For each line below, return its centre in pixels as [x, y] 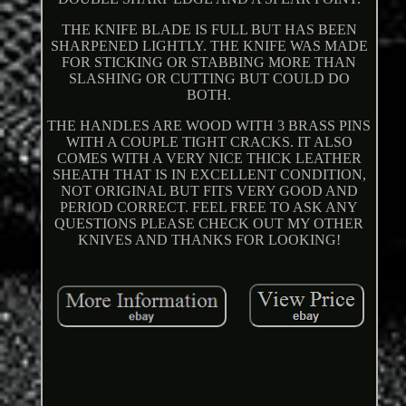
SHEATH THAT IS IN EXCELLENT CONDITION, [209, 175]
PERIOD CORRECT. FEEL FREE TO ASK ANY [209, 208]
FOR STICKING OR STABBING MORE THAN [209, 63]
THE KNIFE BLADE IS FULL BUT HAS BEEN [209, 30]
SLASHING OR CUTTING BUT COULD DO [209, 79]
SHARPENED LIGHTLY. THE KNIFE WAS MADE [209, 46]
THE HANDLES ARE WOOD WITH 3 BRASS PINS [209, 126]
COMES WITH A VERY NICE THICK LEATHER [209, 159]
